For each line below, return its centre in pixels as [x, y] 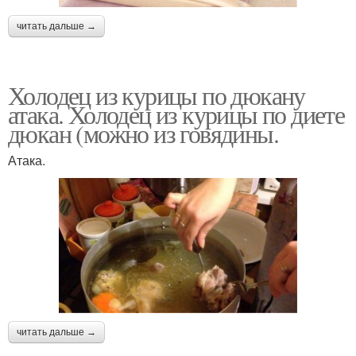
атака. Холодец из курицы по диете [176, 114]
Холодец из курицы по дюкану [157, 95]
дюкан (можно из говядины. [143, 133]
